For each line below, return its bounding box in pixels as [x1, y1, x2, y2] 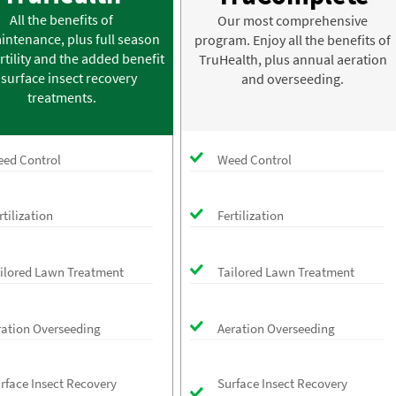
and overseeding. [241, 70, 344, 88]
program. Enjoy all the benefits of [194, 31, 391, 49]
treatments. [27, 88, 96, 107]
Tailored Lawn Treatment [217, 263, 354, 281]
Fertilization [217, 207, 284, 225]
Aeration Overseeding [217, 319, 335, 337]
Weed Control [217, 150, 292, 168]
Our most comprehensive [217, 11, 368, 30]
